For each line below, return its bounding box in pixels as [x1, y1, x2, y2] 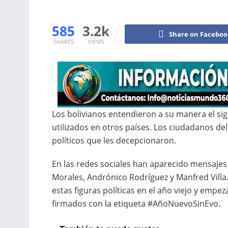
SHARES [53, 37, 74, 45]
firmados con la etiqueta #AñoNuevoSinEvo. [52, 197, 220, 209]
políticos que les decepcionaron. [52, 134, 176, 146]
